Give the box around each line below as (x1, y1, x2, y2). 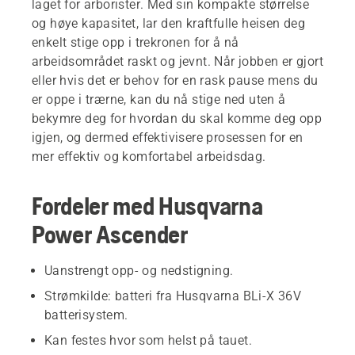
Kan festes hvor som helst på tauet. (44, 332, 252, 348)
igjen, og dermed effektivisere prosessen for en (32, 129, 303, 145)
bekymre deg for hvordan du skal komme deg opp (32, 110, 322, 126)
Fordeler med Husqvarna (32, 190, 263, 220)
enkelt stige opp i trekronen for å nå (32, 34, 239, 50)
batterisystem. (44, 307, 128, 323)
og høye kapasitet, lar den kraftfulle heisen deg (32, 15, 306, 31)
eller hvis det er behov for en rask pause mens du (32, 72, 319, 88)
